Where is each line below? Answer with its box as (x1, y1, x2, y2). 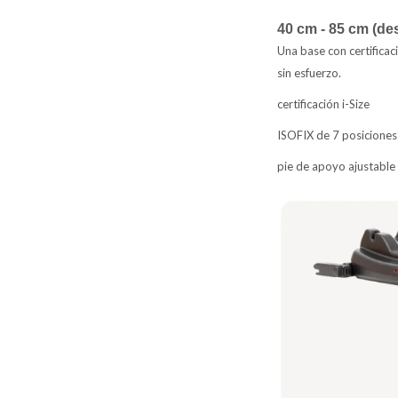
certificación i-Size (277, 96, 370, 111)
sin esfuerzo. (277, 65, 341, 80)
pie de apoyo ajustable (277, 158, 395, 173)
